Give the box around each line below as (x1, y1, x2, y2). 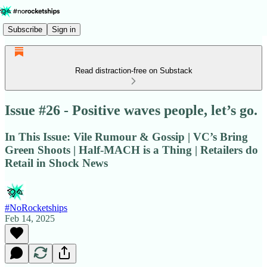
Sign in (52, 24, 76, 34)
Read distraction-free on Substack (74, 66, 193, 75)
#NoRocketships (5, 202, 67, 213)
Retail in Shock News (5, 156, 108, 169)
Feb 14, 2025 (5, 213, 55, 223)
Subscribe (8, 24, 42, 34)
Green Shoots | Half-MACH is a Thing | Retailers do (5, 143, 258, 156)
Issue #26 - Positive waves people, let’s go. (5, 102, 257, 118)
